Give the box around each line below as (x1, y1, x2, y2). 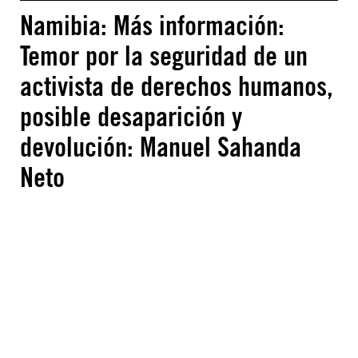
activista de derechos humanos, (20, 70, 333, 102)
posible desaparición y (20, 100, 242, 133)
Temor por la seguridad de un (20, 39, 308, 72)
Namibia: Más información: (20, 9, 284, 42)
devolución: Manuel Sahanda (20, 130, 301, 163)
